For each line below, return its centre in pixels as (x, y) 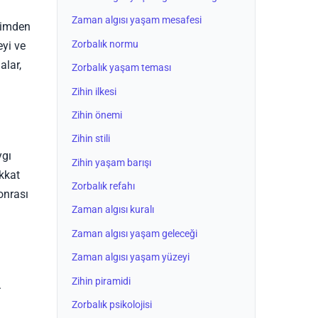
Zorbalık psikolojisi (112, 305)
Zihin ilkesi (94, 92)
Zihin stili (91, 139)
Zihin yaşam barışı (111, 163)
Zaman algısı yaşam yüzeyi (131, 258)
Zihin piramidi (101, 281)
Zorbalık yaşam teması (121, 68)
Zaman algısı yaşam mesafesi (137, 21)
